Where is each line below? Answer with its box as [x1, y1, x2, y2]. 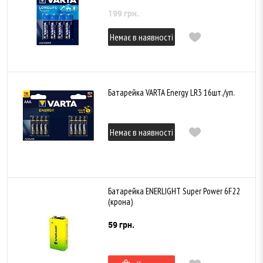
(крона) [108, 196, 133, 208]
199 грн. [108, 8, 139, 19]
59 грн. [108, 219, 134, 230]
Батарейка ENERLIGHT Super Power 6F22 [108, 186, 240, 197]
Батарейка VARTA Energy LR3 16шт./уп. [108, 87, 235, 99]
